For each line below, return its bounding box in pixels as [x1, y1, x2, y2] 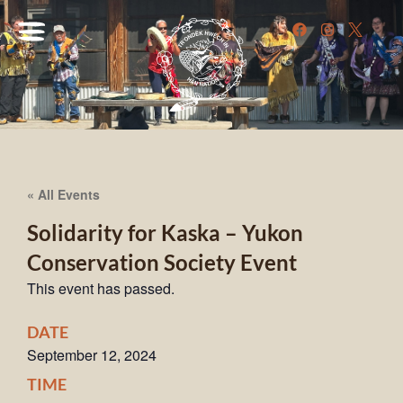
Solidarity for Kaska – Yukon [27, 219, 303, 246]
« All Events [27, 184, 100, 203]
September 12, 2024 [27, 345, 157, 366]
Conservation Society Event [27, 249, 297, 276]
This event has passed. [27, 278, 175, 300]
